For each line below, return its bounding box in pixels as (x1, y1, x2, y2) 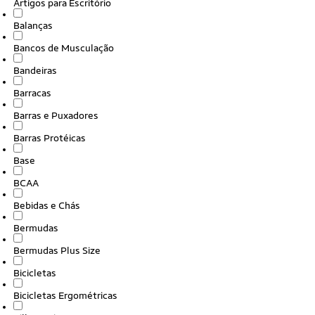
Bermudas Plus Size (13, 245, 101, 256)
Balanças (13, 20, 53, 31)
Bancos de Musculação (13, 42, 114, 53)
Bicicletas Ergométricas (13, 290, 117, 301)
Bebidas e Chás (13, 200, 80, 211)
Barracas (13, 87, 51, 98)
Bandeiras (13, 65, 57, 76)
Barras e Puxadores (13, 110, 98, 121)
